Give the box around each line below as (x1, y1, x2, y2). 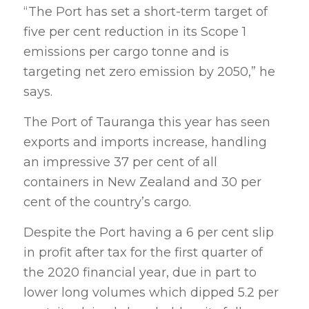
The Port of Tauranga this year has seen (23, 114, 270, 130)
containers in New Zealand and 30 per (23, 174, 261, 190)
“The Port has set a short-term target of (23, 3, 268, 19)
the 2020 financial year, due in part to (23, 265, 257, 281)
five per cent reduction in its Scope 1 (23, 23, 246, 39)
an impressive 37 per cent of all (23, 154, 217, 170)
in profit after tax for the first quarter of (23, 245, 263, 261)
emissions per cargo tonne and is (23, 43, 229, 59)
